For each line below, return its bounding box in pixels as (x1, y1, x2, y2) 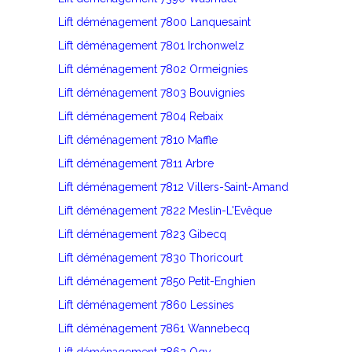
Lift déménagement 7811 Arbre (58, 157, 214, 170)
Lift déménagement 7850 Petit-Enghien (58, 275, 255, 288)
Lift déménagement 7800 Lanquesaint (58, 16, 251, 29)
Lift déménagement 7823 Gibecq (58, 228, 226, 241)
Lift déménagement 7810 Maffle (58, 134, 218, 147)
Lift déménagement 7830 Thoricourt (58, 251, 243, 265)
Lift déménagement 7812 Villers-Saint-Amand (58, 181, 288, 194)
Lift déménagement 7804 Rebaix (58, 110, 223, 123)
